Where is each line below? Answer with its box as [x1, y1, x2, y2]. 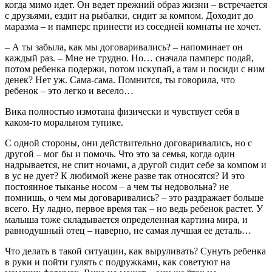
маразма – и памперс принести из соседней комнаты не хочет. [5, 21, 261, 32]
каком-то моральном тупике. [5, 117, 123, 127]
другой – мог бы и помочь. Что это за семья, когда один [5, 148, 235, 159]
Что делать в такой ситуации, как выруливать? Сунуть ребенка [5, 245, 266, 256]
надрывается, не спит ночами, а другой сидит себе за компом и [5, 159, 267, 170]
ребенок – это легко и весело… [5, 85, 134, 96]
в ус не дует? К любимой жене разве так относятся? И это [5, 170, 245, 181]
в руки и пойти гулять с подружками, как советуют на [5, 256, 230, 267]
